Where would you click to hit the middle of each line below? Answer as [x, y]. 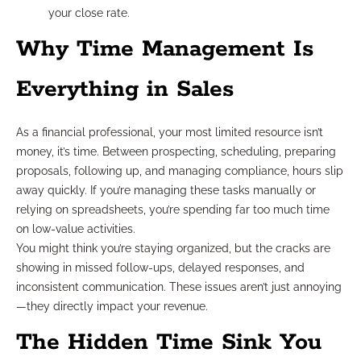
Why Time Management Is [165, 50]
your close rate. [89, 13]
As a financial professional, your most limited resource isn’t [170, 133]
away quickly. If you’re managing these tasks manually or [166, 191]
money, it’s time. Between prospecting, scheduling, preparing [176, 152]
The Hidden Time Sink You [169, 343]
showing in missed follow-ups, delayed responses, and [160, 268]
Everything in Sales [125, 90]
